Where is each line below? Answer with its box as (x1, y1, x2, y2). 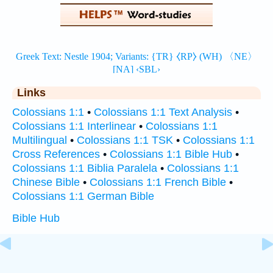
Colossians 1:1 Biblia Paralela (12, 162, 157, 174)
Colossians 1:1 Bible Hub (110, 148, 232, 160)
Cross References (12, 148, 100, 160)
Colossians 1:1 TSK (77, 134, 173, 146)
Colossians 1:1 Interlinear (12, 120, 136, 132)
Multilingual (12, 134, 67, 146)
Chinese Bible (12, 176, 80, 188)
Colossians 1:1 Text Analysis (94, 106, 232, 118)
